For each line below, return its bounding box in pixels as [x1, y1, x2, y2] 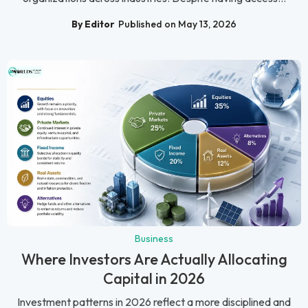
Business [135, 232, 173, 245]
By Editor [71, 18, 115, 30]
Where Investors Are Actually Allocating [21, 250, 287, 269]
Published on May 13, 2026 [118, 18, 236, 30]
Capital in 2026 [103, 269, 205, 289]
